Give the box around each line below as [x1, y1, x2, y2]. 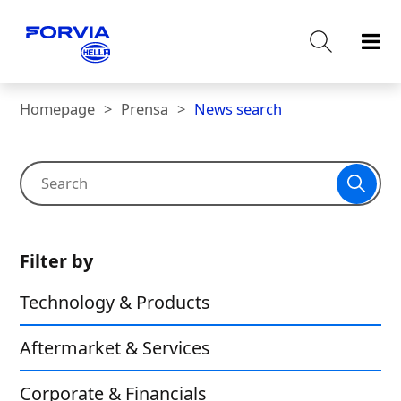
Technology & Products [20, 290, 210, 314]
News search [194, 98, 283, 119]
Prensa [121, 98, 169, 119]
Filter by [20, 249, 94, 273]
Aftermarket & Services [20, 336, 210, 360]
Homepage [20, 98, 96, 119]
